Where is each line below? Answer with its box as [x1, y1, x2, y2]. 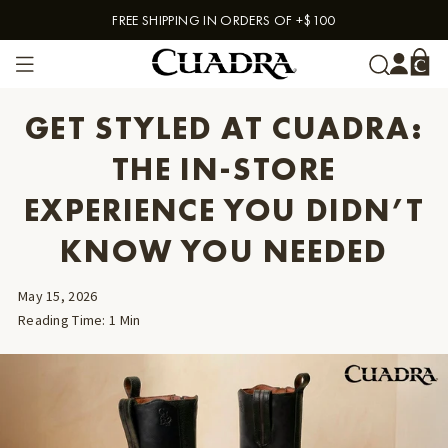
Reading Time [18, 311, 103, 329]
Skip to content [15, 17, 136, 40]
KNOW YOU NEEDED [60, 231, 388, 272]
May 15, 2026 [18, 287, 98, 305]
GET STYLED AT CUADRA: [24, 108, 424, 149]
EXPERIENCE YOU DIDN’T [23, 190, 425, 231]
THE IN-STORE [111, 149, 337, 190]
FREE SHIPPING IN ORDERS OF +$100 [112, 11, 336, 29]
